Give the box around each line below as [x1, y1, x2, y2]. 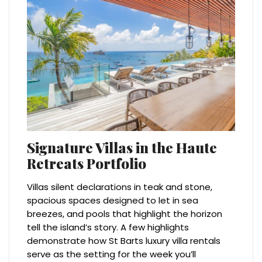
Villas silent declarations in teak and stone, [27, 180, 213, 193]
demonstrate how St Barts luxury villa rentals [27, 234, 221, 247]
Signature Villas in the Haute [27, 137, 218, 157]
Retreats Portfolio [27, 153, 147, 173]
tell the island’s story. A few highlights [27, 220, 189, 233]
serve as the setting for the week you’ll [27, 247, 196, 260]
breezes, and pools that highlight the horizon [27, 207, 223, 220]
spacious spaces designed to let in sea [27, 194, 199, 206]
